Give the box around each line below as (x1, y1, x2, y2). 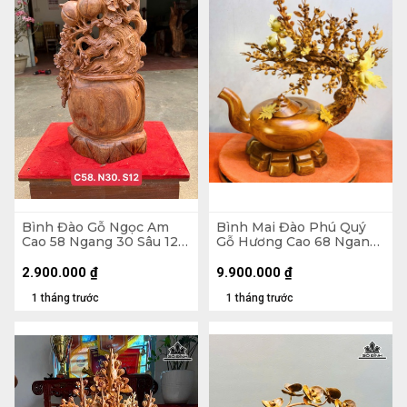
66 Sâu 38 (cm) (216, 247, 312, 264)
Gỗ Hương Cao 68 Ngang (216, 233, 378, 250)
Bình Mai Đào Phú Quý (216, 218, 366, 235)
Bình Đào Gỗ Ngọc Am (22, 218, 169, 235)
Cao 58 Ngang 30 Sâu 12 (22, 233, 178, 250)
